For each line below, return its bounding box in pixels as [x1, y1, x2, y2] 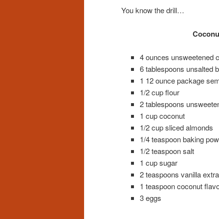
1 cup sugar [139, 157, 177, 168]
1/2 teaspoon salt [139, 146, 194, 156]
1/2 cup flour [139, 87, 179, 98]
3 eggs [139, 193, 161, 203]
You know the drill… [121, 4, 184, 15]
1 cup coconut [139, 110, 185, 121]
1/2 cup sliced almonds [139, 122, 213, 133]
